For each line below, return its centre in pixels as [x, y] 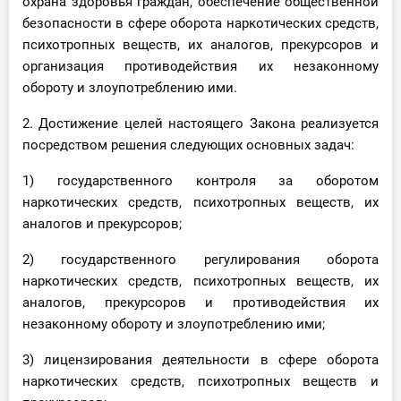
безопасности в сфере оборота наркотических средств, [200, 24]
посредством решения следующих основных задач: [188, 145]
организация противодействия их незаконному [200, 67]
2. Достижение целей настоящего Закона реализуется [200, 124]
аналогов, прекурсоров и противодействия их [200, 303]
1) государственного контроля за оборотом [200, 181]
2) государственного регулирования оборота [200, 260]
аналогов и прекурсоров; [102, 224]
